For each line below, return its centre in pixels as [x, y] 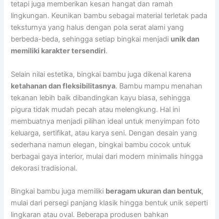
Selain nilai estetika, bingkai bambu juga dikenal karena [101, 74]
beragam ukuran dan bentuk [154, 191]
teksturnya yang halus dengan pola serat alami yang [98, 28]
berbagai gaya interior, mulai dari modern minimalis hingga [107, 156]
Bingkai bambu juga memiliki [58, 191]
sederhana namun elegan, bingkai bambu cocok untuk [101, 144]
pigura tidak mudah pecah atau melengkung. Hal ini [96, 109]
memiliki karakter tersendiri [58, 51]
